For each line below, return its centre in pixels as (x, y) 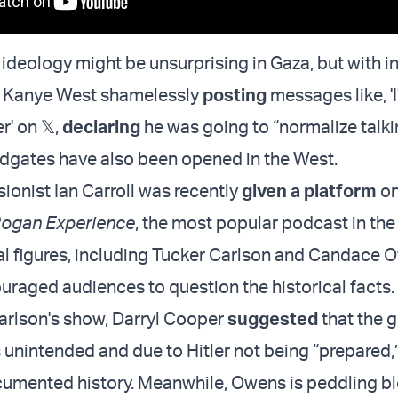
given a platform (309, 191)
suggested (273, 319)
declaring (101, 127)
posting (235, 95)
